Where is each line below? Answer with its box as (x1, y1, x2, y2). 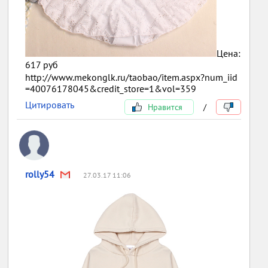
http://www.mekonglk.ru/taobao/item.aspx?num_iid (25, 71, 238, 83)
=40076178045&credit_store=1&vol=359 (25, 82, 197, 95)
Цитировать (25, 98, 75, 111)
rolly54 (25, 167, 55, 180)
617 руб (25, 58, 59, 71)
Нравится (145, 101, 182, 112)
